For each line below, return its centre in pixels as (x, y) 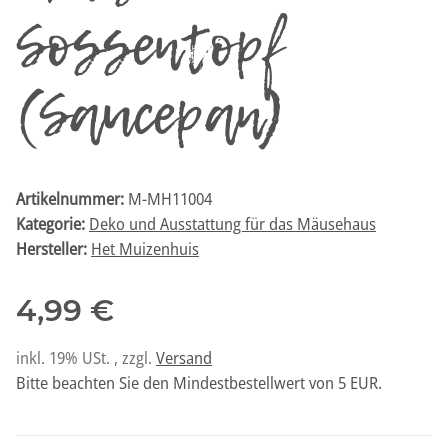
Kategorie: (52, 224)
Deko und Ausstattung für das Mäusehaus (232, 224)
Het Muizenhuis (145, 249)
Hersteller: (51, 249)
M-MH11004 (170, 199)
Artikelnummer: (72, 199)
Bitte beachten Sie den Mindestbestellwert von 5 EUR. (199, 383)
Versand (184, 358)
